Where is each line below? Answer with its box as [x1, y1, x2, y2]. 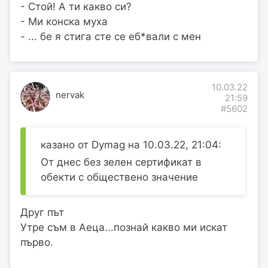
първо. [20, 236, 53, 248]
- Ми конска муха [20, 15, 108, 28]
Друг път [20, 206, 64, 218]
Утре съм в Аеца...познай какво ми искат [20, 221, 227, 233]
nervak [55, 90, 84, 101]
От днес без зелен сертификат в [41, 156, 202, 168]
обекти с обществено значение [41, 170, 198, 183]
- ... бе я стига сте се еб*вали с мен [20, 30, 201, 42]
